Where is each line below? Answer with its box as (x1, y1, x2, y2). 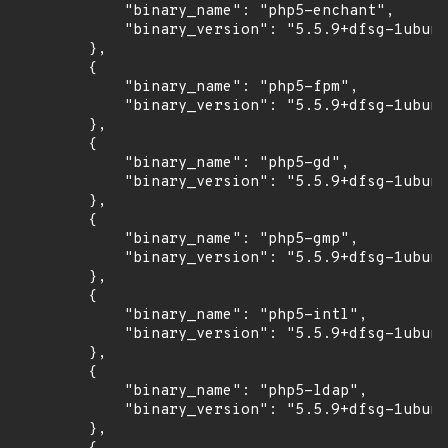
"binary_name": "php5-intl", (16, 306, 367, 325)
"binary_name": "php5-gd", (16, 154, 349, 173)
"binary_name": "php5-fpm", (16, 78, 358, 97)
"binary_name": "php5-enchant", (16, 2, 394, 21)
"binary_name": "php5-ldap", (16, 382, 367, 401)
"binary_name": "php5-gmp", (16, 230, 358, 249)
